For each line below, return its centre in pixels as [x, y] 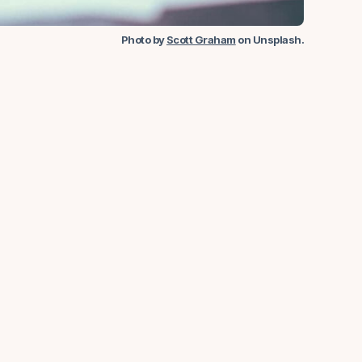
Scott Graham [201, 40]
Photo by [143, 40]
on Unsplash [268, 40]
